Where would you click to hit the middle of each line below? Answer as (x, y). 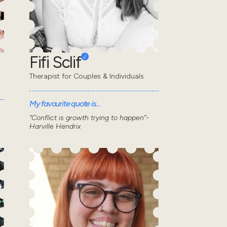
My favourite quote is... (65, 104)
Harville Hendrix (55, 127)
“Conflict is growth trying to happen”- (89, 118)
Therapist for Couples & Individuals (86, 77)
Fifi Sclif (55, 63)
